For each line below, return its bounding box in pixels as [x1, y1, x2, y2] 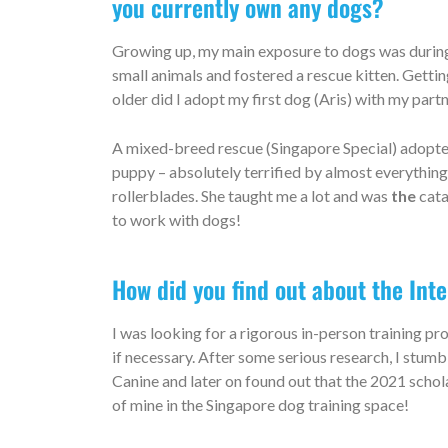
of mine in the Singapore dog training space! [112, 395, 409, 415]
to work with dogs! [112, 210, 241, 230]
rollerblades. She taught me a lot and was [112, 186, 391, 206]
